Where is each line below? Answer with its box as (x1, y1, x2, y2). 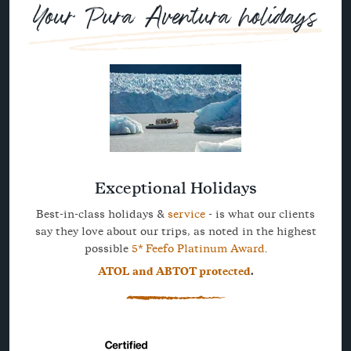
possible (84, 241, 132, 257)
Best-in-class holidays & (36, 206, 168, 223)
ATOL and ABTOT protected (97, 262, 251, 280)
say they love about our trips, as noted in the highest (34, 223, 317, 240)
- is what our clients (205, 206, 315, 223)
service (168, 206, 205, 223)
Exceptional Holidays (94, 176, 257, 201)
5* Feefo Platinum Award (131, 241, 265, 257)
